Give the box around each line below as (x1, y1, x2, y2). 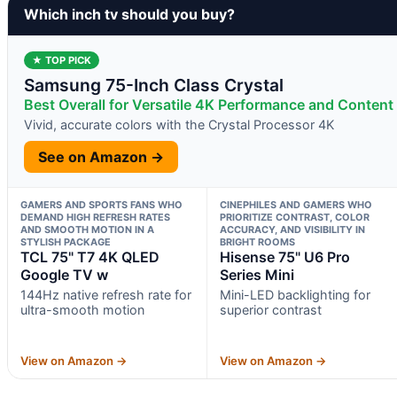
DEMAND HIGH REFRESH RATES (20, 210, 170, 223)
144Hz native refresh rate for (20, 286, 191, 302)
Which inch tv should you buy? (24, 4, 235, 23)
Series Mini (219, 265, 294, 284)
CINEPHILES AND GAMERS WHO (219, 198, 372, 211)
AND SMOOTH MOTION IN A (20, 222, 154, 236)
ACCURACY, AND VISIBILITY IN (219, 222, 365, 236)
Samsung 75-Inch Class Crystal (24, 74, 284, 96)
